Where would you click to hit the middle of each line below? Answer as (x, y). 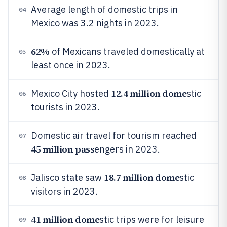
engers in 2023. (127, 149)
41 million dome (65, 220)
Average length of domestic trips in (104, 9)
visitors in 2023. (64, 191)
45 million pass (63, 149)
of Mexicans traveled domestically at (127, 51)
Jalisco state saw (67, 178)
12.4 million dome (149, 93)
